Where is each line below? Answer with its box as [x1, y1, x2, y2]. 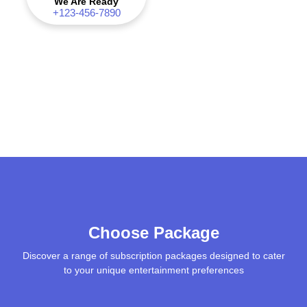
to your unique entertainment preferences [63, 265, 244, 276]
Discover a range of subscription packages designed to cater [22, 250, 285, 262]
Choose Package [88, 223, 219, 243]
